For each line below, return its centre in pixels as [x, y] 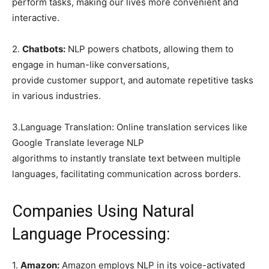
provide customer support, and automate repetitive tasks [133, 80]
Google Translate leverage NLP [78, 142]
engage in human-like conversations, [91, 64]
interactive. [36, 17]
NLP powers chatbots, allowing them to [150, 49]
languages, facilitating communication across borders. [126, 174]
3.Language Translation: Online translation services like [130, 127]
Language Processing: [91, 234]
